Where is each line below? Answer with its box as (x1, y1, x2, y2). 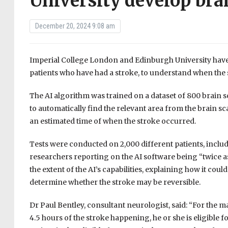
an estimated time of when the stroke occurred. (29, 117, 196, 126)
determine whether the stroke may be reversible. (29, 178, 201, 187)
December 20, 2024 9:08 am (35, 22, 115, 31)
